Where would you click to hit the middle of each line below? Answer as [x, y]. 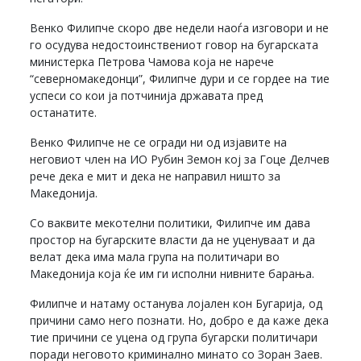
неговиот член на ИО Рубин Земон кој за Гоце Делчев [180, 160]
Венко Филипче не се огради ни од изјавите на [159, 143]
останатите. [64, 113]
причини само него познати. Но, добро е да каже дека [180, 321]
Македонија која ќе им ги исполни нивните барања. [172, 274]
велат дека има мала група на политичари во [155, 257]
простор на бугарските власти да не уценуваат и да [173, 240]
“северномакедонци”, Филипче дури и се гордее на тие [180, 79]
